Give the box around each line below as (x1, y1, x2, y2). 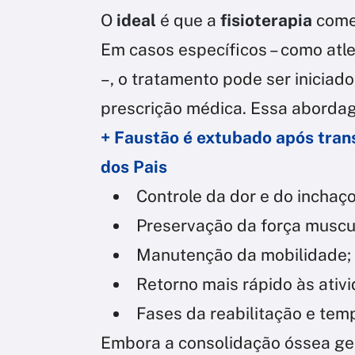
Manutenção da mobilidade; (136, 244, 351, 265)
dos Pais (101, 156, 167, 177)
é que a (156, 10, 220, 30)
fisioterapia (220, 10, 312, 30)
